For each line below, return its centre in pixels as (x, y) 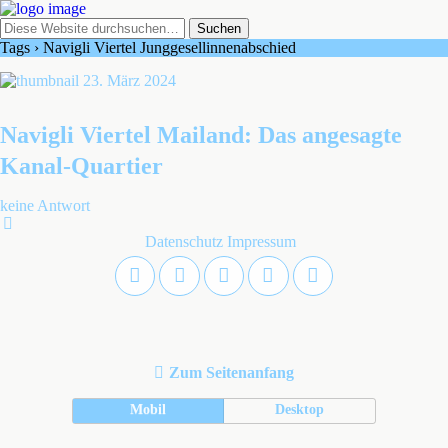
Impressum (261, 241)
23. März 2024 (129, 80)
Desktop (300, 409)
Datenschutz (183, 241)
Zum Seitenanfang (231, 373)
